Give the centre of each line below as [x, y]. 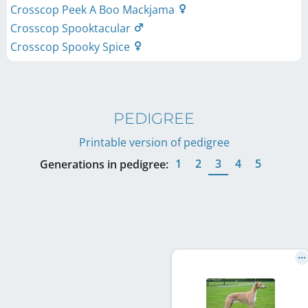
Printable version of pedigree [154, 142]
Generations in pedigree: [104, 164]
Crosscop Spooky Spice [71, 46]
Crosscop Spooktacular [72, 28]
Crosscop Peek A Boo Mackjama [94, 9]
